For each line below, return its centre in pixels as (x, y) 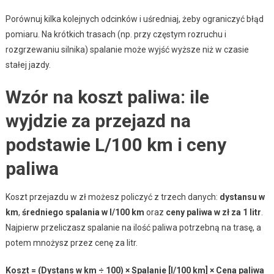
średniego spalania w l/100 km (83, 212)
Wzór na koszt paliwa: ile (107, 97)
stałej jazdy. (28, 65)
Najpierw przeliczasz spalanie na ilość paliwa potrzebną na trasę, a (133, 227)
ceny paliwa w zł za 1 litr (213, 212)
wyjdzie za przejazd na (98, 120)
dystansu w (242, 197)
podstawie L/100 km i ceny (116, 144)
